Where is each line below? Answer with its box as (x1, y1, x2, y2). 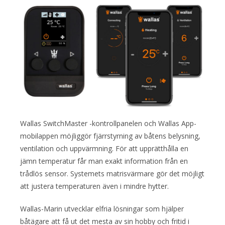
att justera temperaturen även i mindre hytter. (20, 181, 169, 191)
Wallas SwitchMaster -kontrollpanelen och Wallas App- (20, 118, 196, 128)
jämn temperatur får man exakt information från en (20, 156, 188, 166)
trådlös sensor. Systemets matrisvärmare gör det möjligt (20, 168, 204, 178)
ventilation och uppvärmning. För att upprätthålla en (20, 143, 188, 153)
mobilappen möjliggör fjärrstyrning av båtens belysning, (20, 131, 200, 141)
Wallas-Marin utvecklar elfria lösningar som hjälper (20, 203, 184, 213)
